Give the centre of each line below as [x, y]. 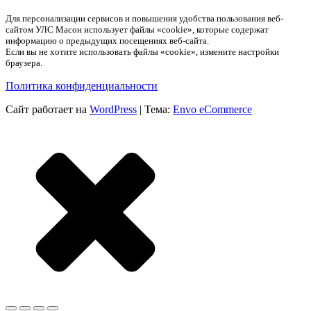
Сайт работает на [48, 109]
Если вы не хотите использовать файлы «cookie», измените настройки [142, 51]
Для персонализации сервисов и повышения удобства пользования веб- [144, 18]
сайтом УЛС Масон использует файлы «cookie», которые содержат [137, 29]
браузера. [24, 62]
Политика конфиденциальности [82, 85]
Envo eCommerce [212, 109]
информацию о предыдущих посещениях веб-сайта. [107, 40]
